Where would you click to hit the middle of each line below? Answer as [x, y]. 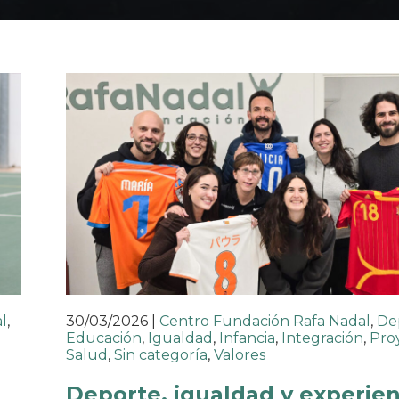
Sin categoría [161, 355]
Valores [240, 355]
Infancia [247, 338]
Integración [322, 338]
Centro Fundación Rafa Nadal [265, 322]
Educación [104, 338]
